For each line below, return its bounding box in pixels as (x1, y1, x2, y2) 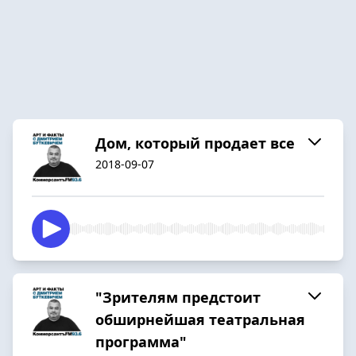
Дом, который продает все (95, 133, 295, 153)
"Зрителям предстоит (95, 287, 261, 307)
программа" (95, 331, 187, 351)
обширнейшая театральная (95, 309, 305, 329)
